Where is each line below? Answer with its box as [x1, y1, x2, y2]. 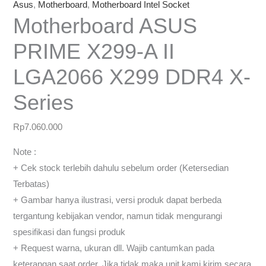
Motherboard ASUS [13, 13, 198, 38]
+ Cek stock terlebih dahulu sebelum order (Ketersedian [13, 163, 229, 173]
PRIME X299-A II [13, 39, 175, 64]
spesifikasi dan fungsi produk [13, 227, 126, 237]
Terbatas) [13, 179, 50, 189]
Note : [13, 147, 37, 157]
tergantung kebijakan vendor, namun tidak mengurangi [13, 211, 223, 221]
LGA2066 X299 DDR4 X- [13, 64, 251, 89]
